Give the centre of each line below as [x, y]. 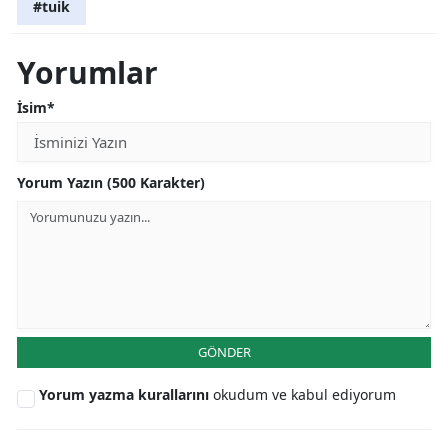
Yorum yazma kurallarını [126, 395]
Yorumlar [87, 73]
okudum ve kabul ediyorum [304, 395]
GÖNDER [224, 352]
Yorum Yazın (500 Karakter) [111, 183]
